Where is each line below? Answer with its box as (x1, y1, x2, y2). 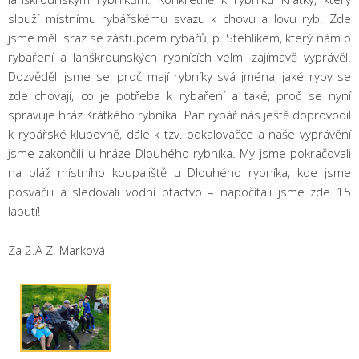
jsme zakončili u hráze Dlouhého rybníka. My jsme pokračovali (8, 145, 351, 161)
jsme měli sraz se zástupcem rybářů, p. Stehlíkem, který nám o (8, 30, 351, 46)
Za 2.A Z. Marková (8, 242, 105, 258)
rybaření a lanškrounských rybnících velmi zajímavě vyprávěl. (8, 49, 351, 65)
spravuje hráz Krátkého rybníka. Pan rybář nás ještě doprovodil (8, 107, 351, 123)
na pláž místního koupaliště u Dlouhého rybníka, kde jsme (8, 164, 351, 180)
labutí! (8, 203, 40, 219)
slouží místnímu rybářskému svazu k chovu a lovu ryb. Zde (8, 10, 351, 26)
